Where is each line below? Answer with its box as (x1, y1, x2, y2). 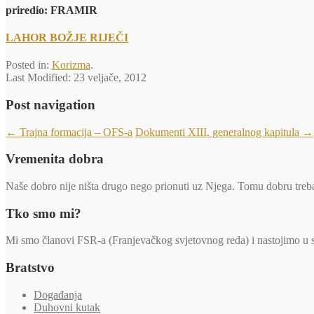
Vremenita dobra (6, 151, 104, 167)
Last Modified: (6, 71, 74, 84)
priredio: (6, 4, 50, 16)
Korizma (52, 59, 90, 71)
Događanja (34, 288, 82, 301)
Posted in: (6, 59, 52, 71)
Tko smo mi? (6, 205, 81, 221)
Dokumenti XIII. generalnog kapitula (135, 125, 302, 138)
